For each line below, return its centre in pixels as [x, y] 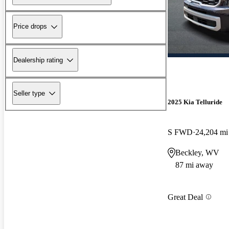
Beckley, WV [197, 153]
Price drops [30, 27]
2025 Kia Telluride [195, 102]
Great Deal [185, 197]
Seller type [29, 93]
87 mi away [194, 165]
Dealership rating [38, 60]
